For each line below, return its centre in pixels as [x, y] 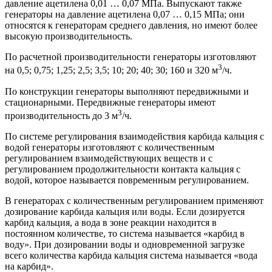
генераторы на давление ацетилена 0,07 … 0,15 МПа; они [125, 15]
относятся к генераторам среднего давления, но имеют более [131, 25]
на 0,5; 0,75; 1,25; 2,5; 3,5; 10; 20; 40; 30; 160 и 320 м [111, 70]
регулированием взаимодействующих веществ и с [109, 158]
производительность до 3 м [61, 116]
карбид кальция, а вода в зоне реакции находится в [111, 223]
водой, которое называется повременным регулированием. [127, 180]
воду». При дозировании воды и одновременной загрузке [125, 245]
